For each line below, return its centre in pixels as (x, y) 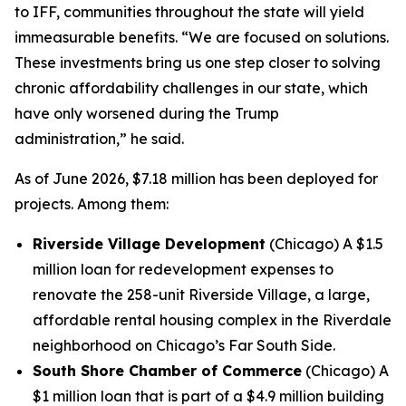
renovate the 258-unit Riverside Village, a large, (201, 295)
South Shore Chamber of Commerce (167, 371)
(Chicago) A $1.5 (324, 244)
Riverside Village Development (149, 244)
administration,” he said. (99, 139)
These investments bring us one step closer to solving (198, 63)
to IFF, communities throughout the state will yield (189, 12)
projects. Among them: (92, 204)
